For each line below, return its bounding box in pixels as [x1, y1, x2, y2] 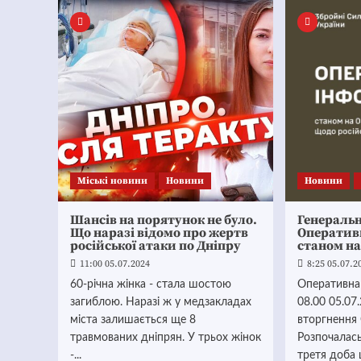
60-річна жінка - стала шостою [70, 279, 231, 290]
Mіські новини [77, 175, 147, 187]
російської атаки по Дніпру [70, 238, 241, 254]
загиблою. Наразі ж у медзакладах [70, 297, 251, 308]
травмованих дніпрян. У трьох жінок [70, 332, 261, 343]
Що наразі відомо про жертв [70, 225, 248, 241]
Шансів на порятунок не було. [70, 212, 257, 228]
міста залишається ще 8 [70, 314, 196, 326]
